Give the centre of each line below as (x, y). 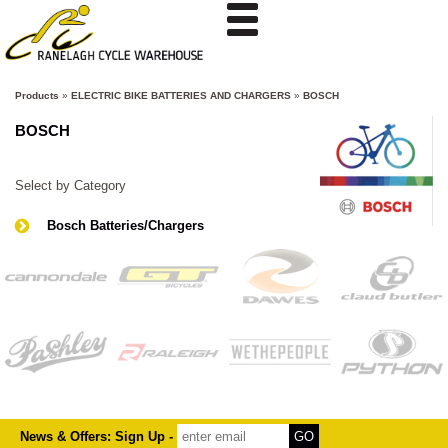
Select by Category (70, 186)
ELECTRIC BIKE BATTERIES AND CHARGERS (181, 96)
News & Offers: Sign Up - (98, 436)
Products (37, 96)
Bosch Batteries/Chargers (126, 226)
